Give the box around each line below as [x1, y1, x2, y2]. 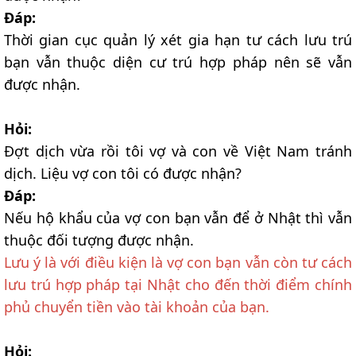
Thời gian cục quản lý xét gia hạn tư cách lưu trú [4, 30, 352, 50]
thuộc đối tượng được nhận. [4, 230, 194, 250]
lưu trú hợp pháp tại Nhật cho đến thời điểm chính [4, 275, 352, 295]
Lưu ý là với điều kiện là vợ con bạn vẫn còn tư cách [4, 253, 352, 273]
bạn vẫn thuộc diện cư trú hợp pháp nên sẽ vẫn [4, 52, 352, 72]
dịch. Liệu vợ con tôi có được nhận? [4, 164, 242, 184]
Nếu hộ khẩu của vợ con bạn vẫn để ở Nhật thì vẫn [4, 208, 352, 228]
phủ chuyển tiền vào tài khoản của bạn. [4, 297, 269, 317]
